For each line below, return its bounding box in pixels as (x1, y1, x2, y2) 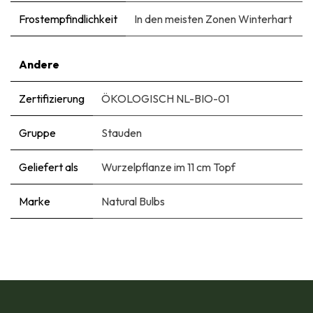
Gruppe (19, 125, 56, 140)
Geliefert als (19, 159, 78, 174)
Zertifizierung (19, 91, 85, 105)
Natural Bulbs (101, 194, 165, 208)
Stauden (101, 125, 142, 140)
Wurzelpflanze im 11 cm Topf (101, 159, 235, 174)
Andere (19, 57, 59, 71)
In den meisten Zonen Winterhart (134, 11, 292, 26)
